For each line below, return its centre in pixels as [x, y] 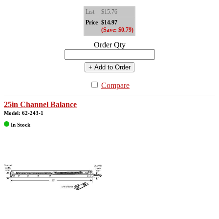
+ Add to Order [109, 67]
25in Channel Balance [40, 105]
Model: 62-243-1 [24, 113]
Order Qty [109, 45]
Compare [115, 86]
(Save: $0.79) [117, 30]
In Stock [20, 124]
